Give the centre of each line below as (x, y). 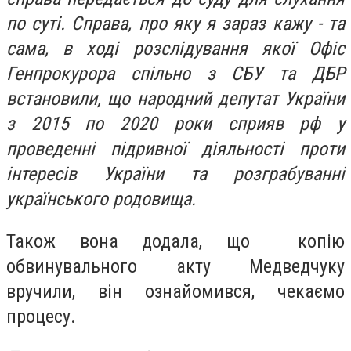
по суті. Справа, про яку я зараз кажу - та (175, 24)
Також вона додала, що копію (175, 241)
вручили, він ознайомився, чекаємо (175, 291)
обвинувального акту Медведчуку (175, 266)
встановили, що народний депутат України (175, 99)
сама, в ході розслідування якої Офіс (175, 49)
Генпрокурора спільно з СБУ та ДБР (175, 74)
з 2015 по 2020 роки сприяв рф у (175, 124)
